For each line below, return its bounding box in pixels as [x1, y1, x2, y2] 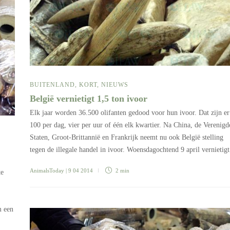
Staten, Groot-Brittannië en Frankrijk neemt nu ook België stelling [30, 133, 223, 141]
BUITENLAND [30, 81, 75, 88]
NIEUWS [101, 81, 128, 88]
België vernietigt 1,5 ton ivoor [30, 93, 150, 104]
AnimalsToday [30, 167, 64, 174]
